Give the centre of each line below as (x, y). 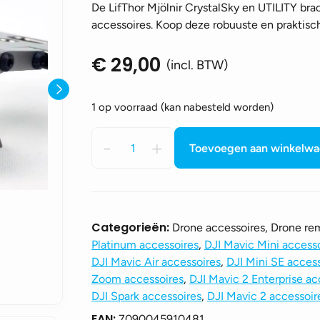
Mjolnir (108, 152)
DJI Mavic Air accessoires (156, 262)
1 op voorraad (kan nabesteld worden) (182, 107)
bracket (110, 220)
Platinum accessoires (145, 245)
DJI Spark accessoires (146, 296)
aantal (106, 237)
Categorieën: (132, 227)
